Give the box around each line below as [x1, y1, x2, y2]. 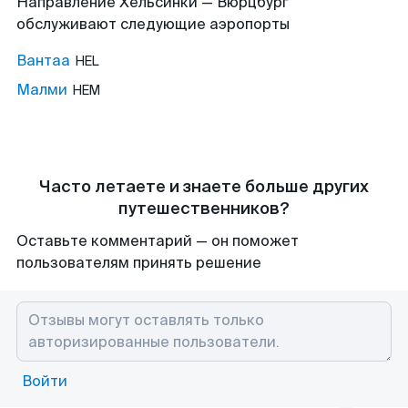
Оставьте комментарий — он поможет [16, 231, 299, 250]
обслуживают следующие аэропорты [16, 15, 290, 34]
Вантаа [16, 51, 70, 70]
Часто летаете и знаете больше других [39, 176, 369, 198]
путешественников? [118, 198, 290, 219]
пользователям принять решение [16, 253, 261, 272]
